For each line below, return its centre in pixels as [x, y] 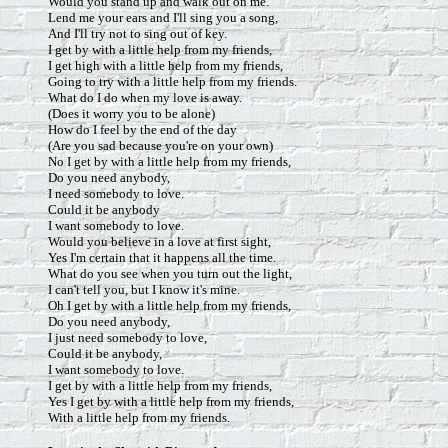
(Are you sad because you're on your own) [160, 145]
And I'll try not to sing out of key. [137, 33]
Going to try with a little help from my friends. [172, 81]
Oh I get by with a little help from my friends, [169, 305]
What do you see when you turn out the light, [170, 273]
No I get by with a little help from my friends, [169, 161]
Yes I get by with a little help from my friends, [171, 401]
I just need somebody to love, [127, 337]
